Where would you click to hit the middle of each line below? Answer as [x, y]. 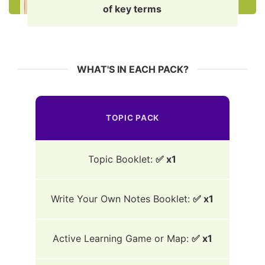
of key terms [132, 9]
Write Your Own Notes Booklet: [121, 199]
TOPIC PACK [132, 117]
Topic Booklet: [121, 159]
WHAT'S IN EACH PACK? [132, 69]
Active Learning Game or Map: [120, 239]
